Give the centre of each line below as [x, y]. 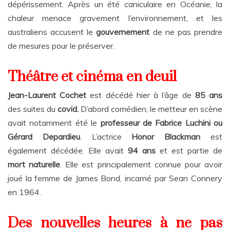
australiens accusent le [52, 32]
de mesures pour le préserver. [62, 46]
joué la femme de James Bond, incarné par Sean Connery [115, 178]
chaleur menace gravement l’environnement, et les [115, 18]
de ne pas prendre [186, 32]
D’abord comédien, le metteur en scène [150, 109]
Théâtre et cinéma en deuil [92, 77]
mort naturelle [34, 165]
